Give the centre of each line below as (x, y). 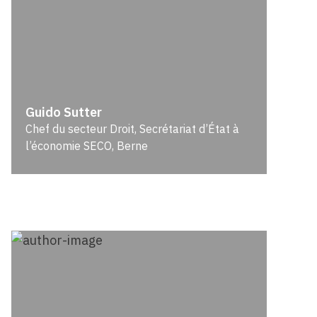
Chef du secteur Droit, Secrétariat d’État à (133, 129)
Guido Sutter (64, 112)
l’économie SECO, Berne (87, 146)
